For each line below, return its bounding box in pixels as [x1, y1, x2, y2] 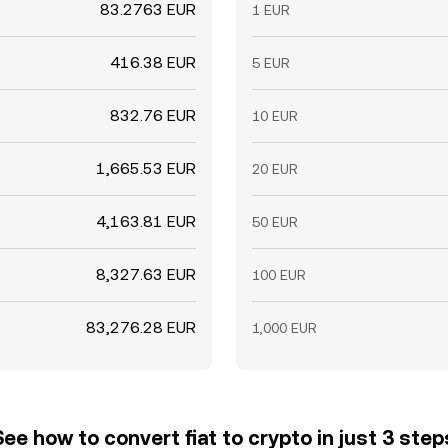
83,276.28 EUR [86, 318, 196, 337]
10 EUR [252, 108, 298, 124]
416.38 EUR [110, 53, 196, 72]
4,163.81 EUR [96, 212, 196, 231]
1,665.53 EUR [96, 159, 196, 178]
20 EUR [252, 161, 298, 177]
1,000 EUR [252, 320, 317, 336]
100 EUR [252, 267, 306, 283]
